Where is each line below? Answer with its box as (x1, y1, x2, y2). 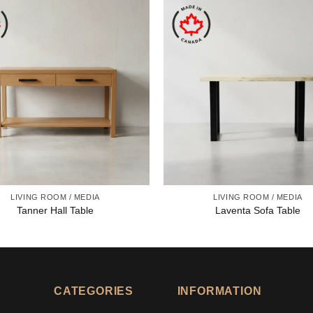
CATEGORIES (54, 285, 133, 298)
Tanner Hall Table (17, 204, 94, 216)
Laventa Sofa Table (215, 204, 300, 216)
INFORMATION (177, 285, 262, 298)
